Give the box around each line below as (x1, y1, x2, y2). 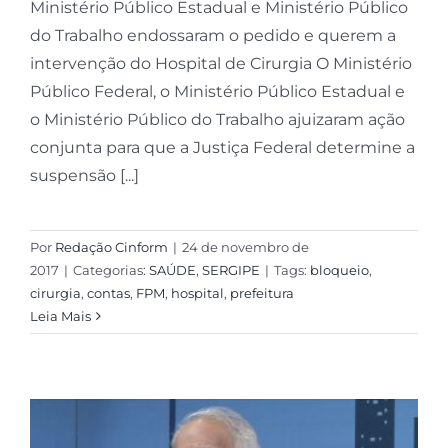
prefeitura (229, 285, 294, 302)
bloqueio (309, 262, 369, 279)
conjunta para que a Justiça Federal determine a (29, 138, 415, 158)
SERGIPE (201, 262, 260, 279)
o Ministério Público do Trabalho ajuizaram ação (29, 110, 405, 130)
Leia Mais (29, 308, 91, 325)
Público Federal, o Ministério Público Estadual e (29, 82, 405, 102)
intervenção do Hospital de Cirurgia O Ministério (29, 54, 412, 74)
